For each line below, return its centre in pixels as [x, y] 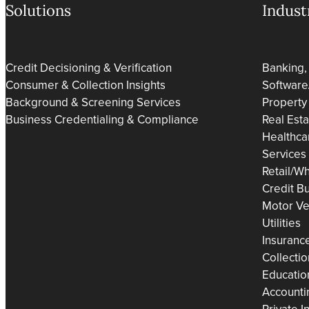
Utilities [282, 223]
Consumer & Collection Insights [86, 85]
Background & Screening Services [93, 102]
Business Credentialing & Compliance [102, 119]
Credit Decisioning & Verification [89, 68]
